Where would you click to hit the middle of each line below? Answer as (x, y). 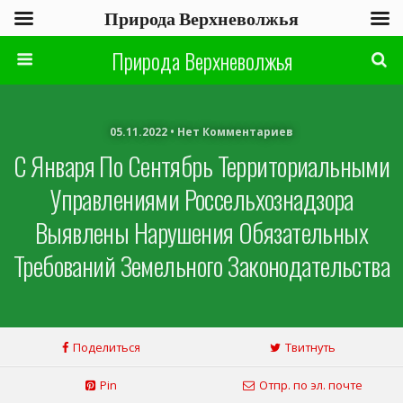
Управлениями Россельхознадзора (201, 199)
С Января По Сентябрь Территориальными (201, 166)
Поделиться (106, 347)
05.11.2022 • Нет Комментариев (201, 132)
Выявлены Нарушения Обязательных (201, 232)
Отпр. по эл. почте (310, 385)
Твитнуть (310, 347)
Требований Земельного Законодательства (201, 265)
